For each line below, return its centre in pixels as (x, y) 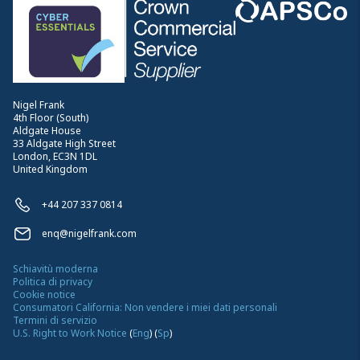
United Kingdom (50, 169)
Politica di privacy (53, 281)
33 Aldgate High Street (64, 143)
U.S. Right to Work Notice (70, 333)
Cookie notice (44, 294)
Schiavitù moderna (55, 268)
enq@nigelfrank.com (89, 233)
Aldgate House (47, 130)
